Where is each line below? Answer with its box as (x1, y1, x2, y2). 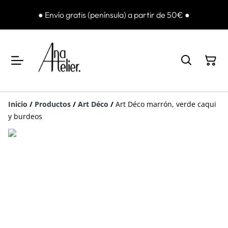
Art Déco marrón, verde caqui (116, 99, 216, 109)
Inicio (8, 99, 27, 109)
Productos (35, 99, 71, 109)
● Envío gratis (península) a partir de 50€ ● (38, 9, 190, 20)
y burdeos (8, 111, 42, 121)
